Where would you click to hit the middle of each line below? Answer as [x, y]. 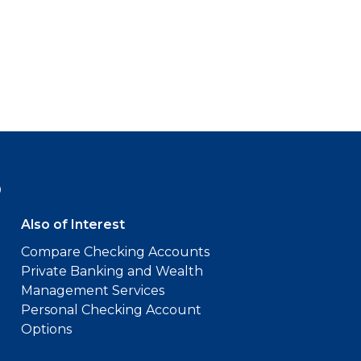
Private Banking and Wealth [112, 271]
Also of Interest [73, 224]
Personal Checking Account [111, 310]
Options [46, 329]
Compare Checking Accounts [115, 252]
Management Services [93, 290]
